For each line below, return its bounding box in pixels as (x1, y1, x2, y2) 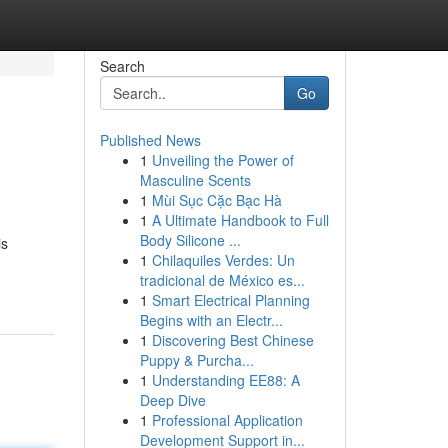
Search (99, 56, 145, 76)
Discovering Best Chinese (151, 330, 314, 350)
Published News (99, 130, 201, 150)
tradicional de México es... (139, 270, 305, 290)
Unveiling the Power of (151, 150, 294, 170)
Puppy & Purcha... (139, 350, 254, 370)
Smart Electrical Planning (151, 290, 310, 310)
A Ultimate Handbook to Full (151, 210, 329, 230)
